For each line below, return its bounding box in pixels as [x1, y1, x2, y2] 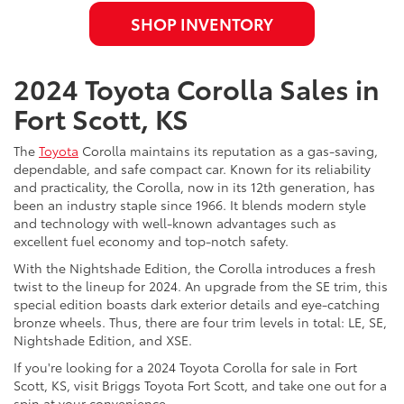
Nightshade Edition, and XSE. [14, 330, 192, 349]
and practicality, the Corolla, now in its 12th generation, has [14, 177, 375, 196]
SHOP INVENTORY [130, 11, 273, 35]
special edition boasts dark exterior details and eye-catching [14, 294, 380, 313]
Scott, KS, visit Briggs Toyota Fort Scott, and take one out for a [14, 375, 387, 394]
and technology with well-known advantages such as [14, 213, 336, 232]
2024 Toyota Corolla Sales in [14, 68, 380, 107]
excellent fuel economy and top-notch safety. [14, 231, 289, 250]
